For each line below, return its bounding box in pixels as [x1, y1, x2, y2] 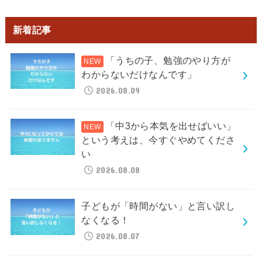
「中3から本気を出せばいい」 [105, 120, 236, 132]
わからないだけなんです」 [81, 68, 197, 80]
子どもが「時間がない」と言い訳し [81, 201, 236, 212]
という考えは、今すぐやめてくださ [81, 135, 236, 146]
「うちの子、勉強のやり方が [105, 54, 231, 65]
